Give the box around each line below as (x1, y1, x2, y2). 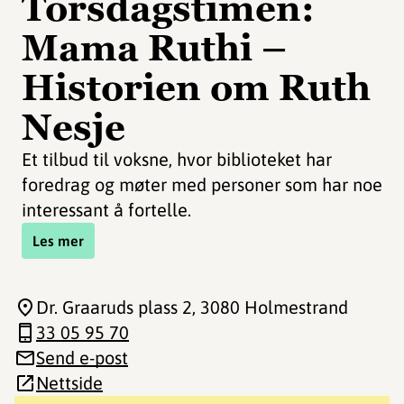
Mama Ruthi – (22, 24, 287, 71)
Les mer (32, 233, 84, 249)
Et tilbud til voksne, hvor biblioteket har (22, 149, 332, 170)
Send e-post (36, 347, 128, 368)
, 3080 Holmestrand (192, 297, 348, 317)
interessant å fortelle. (22, 199, 191, 220)
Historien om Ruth (22, 64, 371, 111)
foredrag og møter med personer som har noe (22, 174, 382, 195)
